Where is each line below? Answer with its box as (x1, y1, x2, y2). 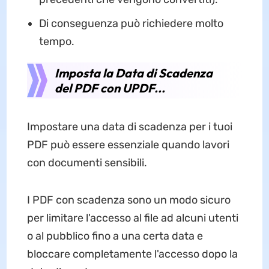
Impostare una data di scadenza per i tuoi (26, 120, 232, 134)
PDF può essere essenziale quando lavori (26, 138, 229, 152)
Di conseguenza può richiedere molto (38, 17, 223, 31)
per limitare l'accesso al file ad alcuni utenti (26, 211, 238, 225)
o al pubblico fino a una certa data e (26, 229, 203, 243)
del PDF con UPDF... (54, 80, 165, 96)
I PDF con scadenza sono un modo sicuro (26, 193, 231, 207)
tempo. (38, 35, 74, 49)
